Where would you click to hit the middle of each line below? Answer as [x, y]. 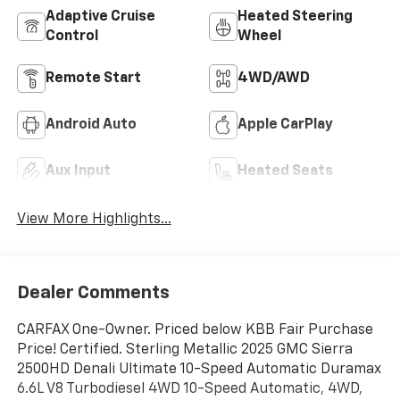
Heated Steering [295, 17]
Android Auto [91, 125]
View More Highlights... [94, 220]
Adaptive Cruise [100, 17]
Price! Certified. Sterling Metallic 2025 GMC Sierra [184, 350]
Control [71, 36]
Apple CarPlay [285, 125]
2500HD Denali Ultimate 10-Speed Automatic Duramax [199, 369]
